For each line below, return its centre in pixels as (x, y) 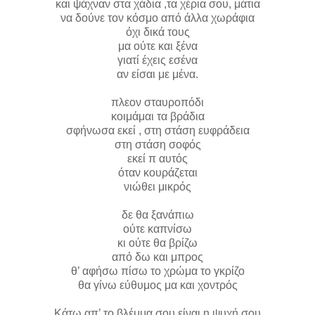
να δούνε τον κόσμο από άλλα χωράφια (157, 18)
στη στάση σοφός (157, 144)
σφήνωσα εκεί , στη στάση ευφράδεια (157, 130)
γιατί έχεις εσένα (157, 60)
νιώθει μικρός (157, 186)
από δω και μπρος (157, 257)
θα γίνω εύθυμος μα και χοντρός (157, 285)
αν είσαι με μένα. (157, 74)
